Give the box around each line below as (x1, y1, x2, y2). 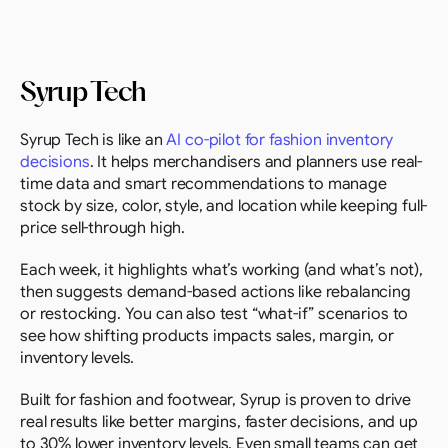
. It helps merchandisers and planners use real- (89, 152, 423, 172)
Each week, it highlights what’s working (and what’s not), (20, 260, 423, 280)
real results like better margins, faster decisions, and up (20, 412, 418, 432)
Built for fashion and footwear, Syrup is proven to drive (20, 390, 412, 410)
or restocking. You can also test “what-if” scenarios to (20, 304, 409, 324)
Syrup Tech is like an (20, 130, 167, 150)
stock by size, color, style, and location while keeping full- (20, 196, 428, 216)
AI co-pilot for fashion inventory (166, 130, 394, 150)
